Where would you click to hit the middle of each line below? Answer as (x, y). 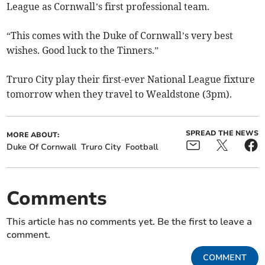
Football (142, 147)
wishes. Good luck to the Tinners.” (83, 51)
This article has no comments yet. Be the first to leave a (130, 222)
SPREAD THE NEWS (222, 133)
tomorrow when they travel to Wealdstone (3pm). (119, 94)
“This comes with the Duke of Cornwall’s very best (120, 36)
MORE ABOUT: (33, 135)
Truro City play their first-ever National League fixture (131, 80)
